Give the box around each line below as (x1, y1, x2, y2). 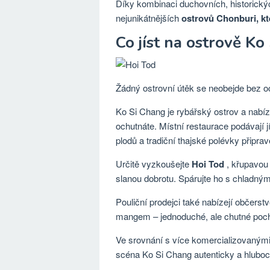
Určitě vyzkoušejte (116, 157, 192, 170)
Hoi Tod (192, 157, 224, 171)
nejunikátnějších (116, 11, 181, 24)
